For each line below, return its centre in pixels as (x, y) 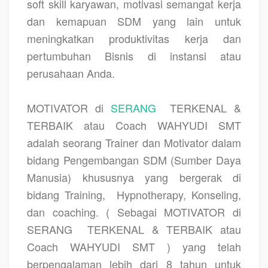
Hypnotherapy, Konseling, (179, 194)
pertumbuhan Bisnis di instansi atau (134, 55)
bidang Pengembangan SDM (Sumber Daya (134, 159)
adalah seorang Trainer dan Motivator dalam (134, 142)
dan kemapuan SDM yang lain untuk (134, 21)
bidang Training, (66, 194)
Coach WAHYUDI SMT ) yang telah (134, 246)
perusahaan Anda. (71, 73)
